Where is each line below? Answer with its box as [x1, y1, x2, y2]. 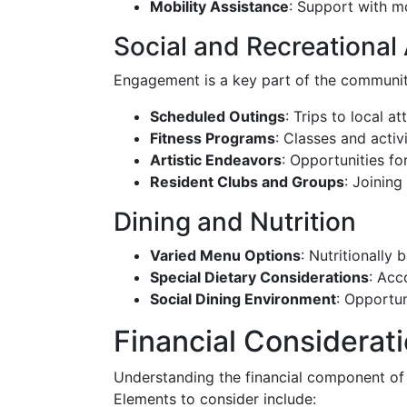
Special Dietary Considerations [150, 268, 369, 286]
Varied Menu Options [150, 246, 301, 264]
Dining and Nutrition [114, 206, 356, 237]
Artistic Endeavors [150, 151, 282, 169]
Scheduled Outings [150, 107, 285, 125]
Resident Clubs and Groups [150, 173, 344, 191]
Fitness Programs [150, 129, 275, 147]
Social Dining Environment [150, 290, 336, 308]
